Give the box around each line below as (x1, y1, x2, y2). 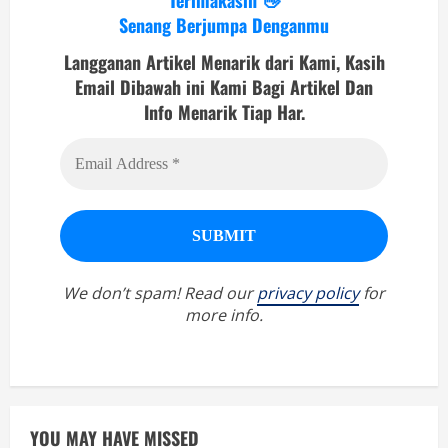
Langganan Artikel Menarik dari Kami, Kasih (63, 49, 385, 76)
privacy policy (257, 281, 359, 304)
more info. (185, 303, 263, 326)
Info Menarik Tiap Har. (143, 99, 305, 126)
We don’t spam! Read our (63, 281, 257, 304)
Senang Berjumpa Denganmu (119, 11, 329, 38)
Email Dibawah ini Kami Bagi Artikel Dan (75, 74, 373, 101)
